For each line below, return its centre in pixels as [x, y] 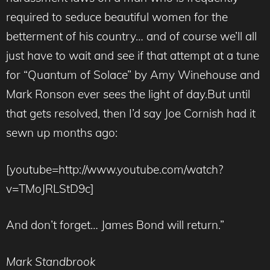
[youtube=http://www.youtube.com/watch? [115, 169]
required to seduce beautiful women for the [117, 17]
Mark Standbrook [51, 261]
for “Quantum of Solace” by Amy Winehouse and [133, 75]
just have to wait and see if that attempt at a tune [133, 56]
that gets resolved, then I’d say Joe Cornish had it [131, 114]
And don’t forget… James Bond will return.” [115, 225]
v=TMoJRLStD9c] [50, 188]
